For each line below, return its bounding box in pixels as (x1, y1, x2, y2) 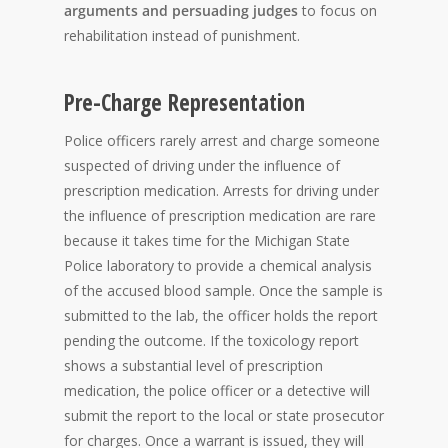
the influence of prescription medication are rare (64, 206, 376, 226)
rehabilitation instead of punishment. (64, 26, 300, 46)
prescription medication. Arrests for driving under (64, 181, 379, 201)
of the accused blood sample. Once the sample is (64, 281, 383, 301)
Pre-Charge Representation (64, 87, 305, 119)
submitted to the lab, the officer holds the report (64, 306, 378, 326)
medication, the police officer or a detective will (64, 381, 370, 401)
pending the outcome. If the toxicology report (64, 331, 359, 351)
